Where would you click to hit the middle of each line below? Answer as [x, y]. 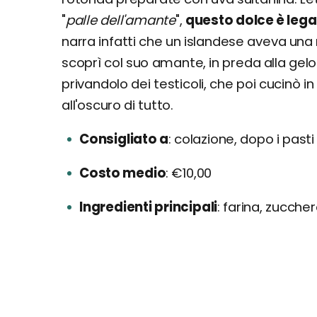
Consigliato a [124, 139]
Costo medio [123, 173]
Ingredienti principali [149, 207]
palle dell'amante [120, 20]
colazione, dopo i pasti [242, 139]
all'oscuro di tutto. [118, 105]
